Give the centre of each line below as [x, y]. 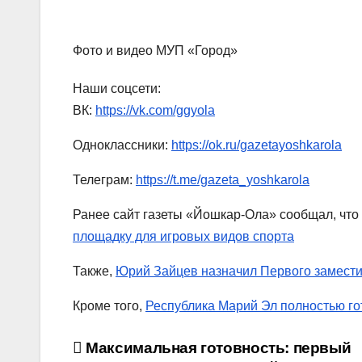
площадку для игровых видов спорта [183, 237]
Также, [94, 271]
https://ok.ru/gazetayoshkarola [257, 145]
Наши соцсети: [117, 89]
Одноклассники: [122, 145]
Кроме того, [109, 306]
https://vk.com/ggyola [155, 111]
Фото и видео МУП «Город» [155, 51]
